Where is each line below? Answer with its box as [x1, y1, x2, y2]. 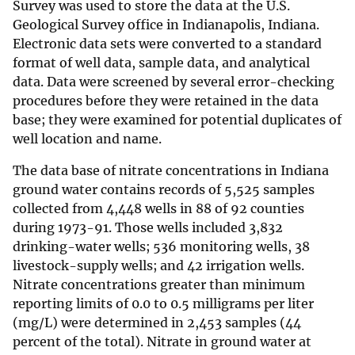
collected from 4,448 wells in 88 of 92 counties [13, 200, 304, 217]
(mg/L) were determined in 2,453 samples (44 [13, 315, 301, 331]
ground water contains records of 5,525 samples [13, 181, 315, 198]
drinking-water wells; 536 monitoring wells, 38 [13, 239, 310, 255]
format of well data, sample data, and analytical [13, 55, 310, 71]
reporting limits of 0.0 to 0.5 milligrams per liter [13, 296, 314, 312]
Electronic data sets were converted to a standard [13, 36, 322, 52]
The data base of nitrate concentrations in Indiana [13, 162, 329, 179]
